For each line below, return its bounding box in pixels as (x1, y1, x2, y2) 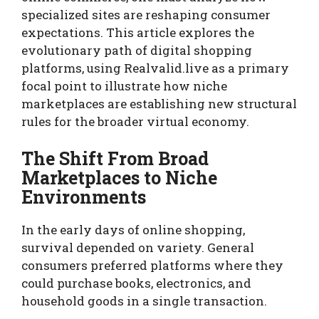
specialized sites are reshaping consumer (21, 6, 271, 23)
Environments (21, 184, 146, 209)
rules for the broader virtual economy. (21, 113, 249, 130)
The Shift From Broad (21, 146, 209, 170)
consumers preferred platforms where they (21, 256, 283, 273)
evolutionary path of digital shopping (21, 42, 252, 59)
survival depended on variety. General (21, 239, 254, 256)
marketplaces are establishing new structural (21, 95, 297, 113)
